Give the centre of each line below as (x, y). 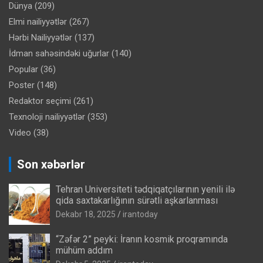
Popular (23, 69)
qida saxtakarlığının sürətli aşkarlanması (137, 200)
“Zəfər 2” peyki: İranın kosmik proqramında (142, 239)
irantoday (140, 214)
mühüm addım (84, 250)
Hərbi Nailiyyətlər (41, 37)
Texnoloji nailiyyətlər (47, 117)
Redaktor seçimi (40, 101)
